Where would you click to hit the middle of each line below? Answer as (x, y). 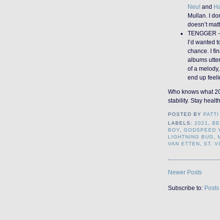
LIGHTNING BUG (191, 137)
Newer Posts (185, 172)
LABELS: (181, 123)
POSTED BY (186, 114)
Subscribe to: (186, 188)
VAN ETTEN (184, 144)
